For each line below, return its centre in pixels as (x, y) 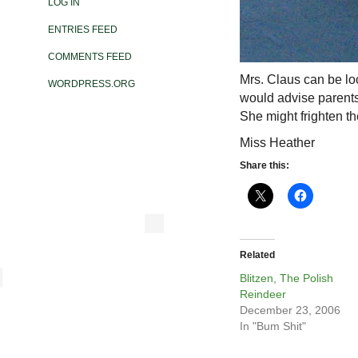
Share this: (265, 166)
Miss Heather (277, 143)
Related (257, 255)
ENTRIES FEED (83, 30)
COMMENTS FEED (90, 57)
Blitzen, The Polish (286, 278)
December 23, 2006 (290, 310)
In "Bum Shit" (273, 326)
